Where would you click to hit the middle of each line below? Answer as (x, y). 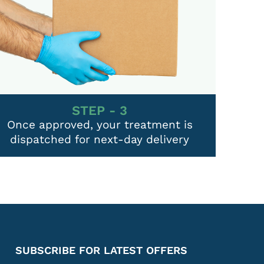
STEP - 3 (100, 110)
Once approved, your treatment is (100, 124)
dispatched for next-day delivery (100, 139)
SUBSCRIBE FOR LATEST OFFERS (101, 250)
